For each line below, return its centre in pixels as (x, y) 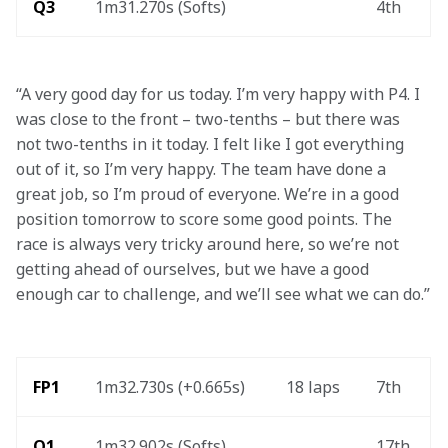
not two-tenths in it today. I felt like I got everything (212, 144)
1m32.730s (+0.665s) (170, 387)
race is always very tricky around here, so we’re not (209, 244)
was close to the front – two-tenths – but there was (210, 119)
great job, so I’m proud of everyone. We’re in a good (209, 194)
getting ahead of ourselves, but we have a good (194, 269)
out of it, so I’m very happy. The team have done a (203, 169)
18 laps (313, 387)
